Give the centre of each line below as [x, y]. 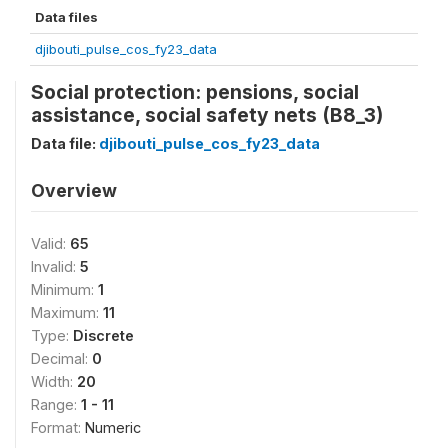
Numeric [113, 427]
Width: [54, 381]
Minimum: [64, 289]
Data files [66, 17]
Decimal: [61, 358]
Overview [74, 190]
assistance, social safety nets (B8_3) [207, 115]
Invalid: [55, 266]
